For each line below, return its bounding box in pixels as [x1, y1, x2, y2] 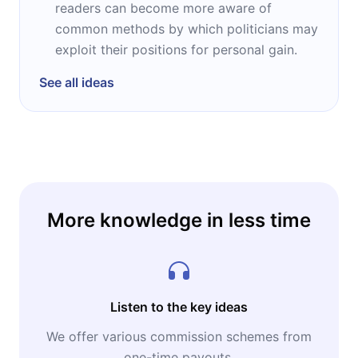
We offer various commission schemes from [46, 328, 312, 344]
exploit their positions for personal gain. [55, 41, 297, 58]
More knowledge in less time [47, 208, 311, 232]
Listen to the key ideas [110, 298, 248, 315]
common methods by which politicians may [55, 20, 318, 37]
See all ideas [39, 74, 114, 90]
